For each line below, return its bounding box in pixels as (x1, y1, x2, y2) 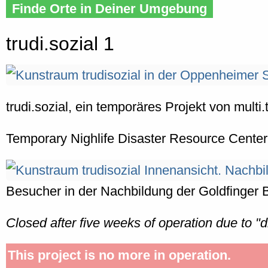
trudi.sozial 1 (6, 33, 114, 54)
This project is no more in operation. (8, 248, 231, 263)
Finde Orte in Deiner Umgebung (12, 1, 207, 16)
